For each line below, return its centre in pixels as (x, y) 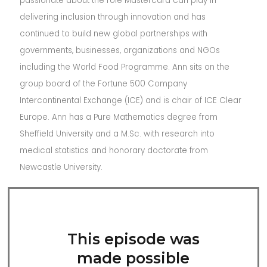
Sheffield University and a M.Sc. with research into (117, 134)
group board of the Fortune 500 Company (104, 84)
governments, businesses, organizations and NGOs (120, 50)
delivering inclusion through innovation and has (113, 17)
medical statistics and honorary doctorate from (114, 150)
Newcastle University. (61, 167)
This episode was (133, 239)
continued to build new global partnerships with (114, 34)
